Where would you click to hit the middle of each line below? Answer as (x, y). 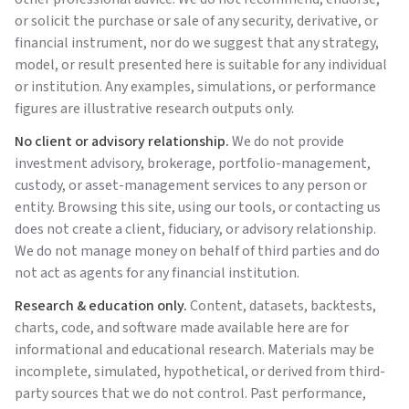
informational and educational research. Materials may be (194, 350)
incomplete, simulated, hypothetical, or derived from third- (200, 372)
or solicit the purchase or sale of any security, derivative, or (196, 21)
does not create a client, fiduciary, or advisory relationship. (195, 229)
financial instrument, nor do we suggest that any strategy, (197, 43)
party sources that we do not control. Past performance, (190, 393)
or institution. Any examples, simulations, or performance (195, 87)
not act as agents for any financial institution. (157, 273)
